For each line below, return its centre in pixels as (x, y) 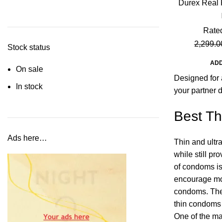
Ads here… (27, 138)
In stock (29, 86)
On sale (29, 69)
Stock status (29, 47)
